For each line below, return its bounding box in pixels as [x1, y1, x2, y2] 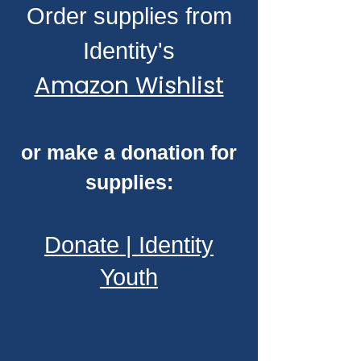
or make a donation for [21, 141, 237, 164]
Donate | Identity [44, 232, 214, 258]
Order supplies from [26, 3, 232, 29]
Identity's [83, 38, 175, 64]
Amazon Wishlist [34, 69, 224, 102]
